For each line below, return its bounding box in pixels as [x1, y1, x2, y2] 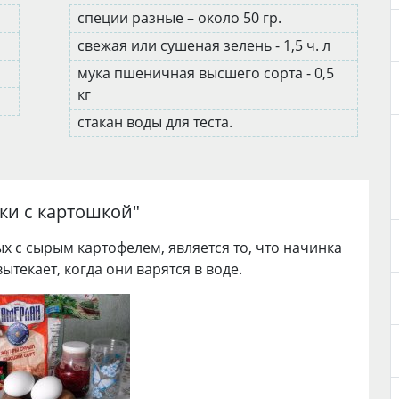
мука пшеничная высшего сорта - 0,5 [77, 63, 334, 83]
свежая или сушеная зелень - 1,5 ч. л [77, 36, 334, 55]
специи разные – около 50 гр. [77, 8, 285, 28]
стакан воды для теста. [77, 112, 236, 132]
